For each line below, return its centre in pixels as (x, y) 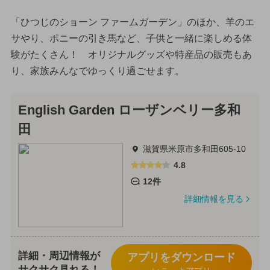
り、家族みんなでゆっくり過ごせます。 (97, 71)
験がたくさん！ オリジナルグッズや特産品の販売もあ (131, 55)
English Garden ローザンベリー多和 (129, 111)
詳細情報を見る (214, 199)
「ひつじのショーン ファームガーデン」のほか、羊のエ (132, 22)
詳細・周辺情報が (59, 256)
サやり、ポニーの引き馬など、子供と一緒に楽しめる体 (131, 39)
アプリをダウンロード (181, 257)
